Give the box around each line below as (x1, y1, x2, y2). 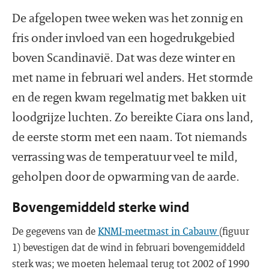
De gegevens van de (12, 225, 98, 237)
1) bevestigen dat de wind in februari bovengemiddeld (12, 241, 245, 253)
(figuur (219, 225, 249, 237)
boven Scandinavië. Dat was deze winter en (12, 49, 235, 65)
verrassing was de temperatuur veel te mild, (12, 148, 238, 164)
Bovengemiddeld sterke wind (12, 199, 189, 216)
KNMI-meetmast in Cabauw (98, 225, 219, 237)
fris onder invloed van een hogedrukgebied (12, 29, 235, 45)
